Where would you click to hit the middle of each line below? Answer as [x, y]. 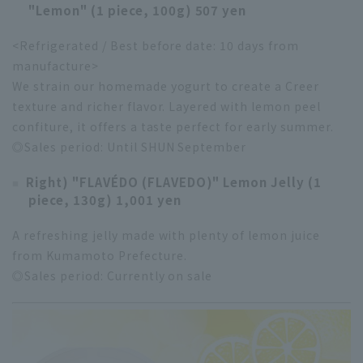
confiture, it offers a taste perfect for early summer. [173, 127]
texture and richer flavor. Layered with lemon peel [167, 107]
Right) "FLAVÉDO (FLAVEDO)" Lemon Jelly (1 [174, 182]
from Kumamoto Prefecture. [100, 256]
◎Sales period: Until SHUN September [130, 147]
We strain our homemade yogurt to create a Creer [166, 86]
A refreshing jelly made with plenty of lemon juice [167, 235]
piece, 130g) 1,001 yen [105, 200]
